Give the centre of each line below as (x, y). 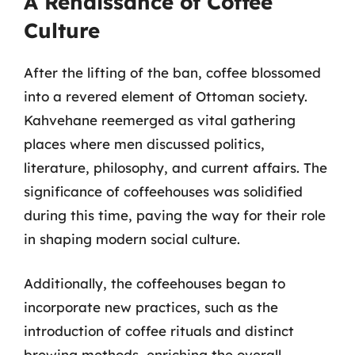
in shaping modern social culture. (132, 239)
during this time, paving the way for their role (175, 215)
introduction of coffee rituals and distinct (159, 330)
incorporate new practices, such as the (151, 307)
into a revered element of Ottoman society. (166, 96)
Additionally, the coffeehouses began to (155, 283)
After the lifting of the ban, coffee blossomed (172, 73)
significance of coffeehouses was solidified (163, 191)
